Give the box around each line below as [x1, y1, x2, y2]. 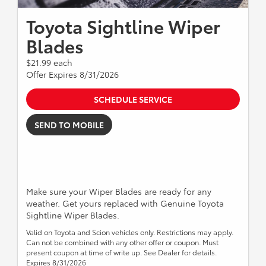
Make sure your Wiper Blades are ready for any [26, 185, 211, 198]
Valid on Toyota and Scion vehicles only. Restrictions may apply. [26, 227, 233, 237]
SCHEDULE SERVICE [94, 93, 172, 106]
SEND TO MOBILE [34, 119, 104, 131]
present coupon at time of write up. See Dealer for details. [26, 247, 217, 258]
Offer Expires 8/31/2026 [26, 68, 119, 81]
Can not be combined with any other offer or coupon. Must [26, 237, 218, 248]
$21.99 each [26, 56, 72, 69]
